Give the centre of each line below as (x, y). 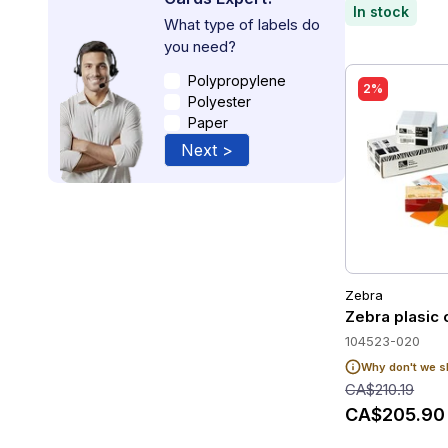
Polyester (219, 102)
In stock (381, 12)
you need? (200, 47)
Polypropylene (237, 81)
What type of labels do (242, 25)
